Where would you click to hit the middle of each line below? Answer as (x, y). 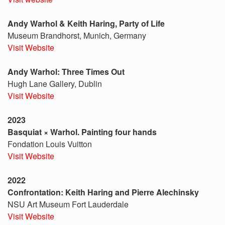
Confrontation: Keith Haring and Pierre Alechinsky (103, 192)
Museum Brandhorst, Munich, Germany (77, 35)
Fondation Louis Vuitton (50, 144)
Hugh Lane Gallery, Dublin (55, 84)
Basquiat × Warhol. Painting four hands (82, 132)
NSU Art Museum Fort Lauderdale (68, 204)
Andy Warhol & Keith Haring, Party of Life (86, 23)
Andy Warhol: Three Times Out (66, 72)
